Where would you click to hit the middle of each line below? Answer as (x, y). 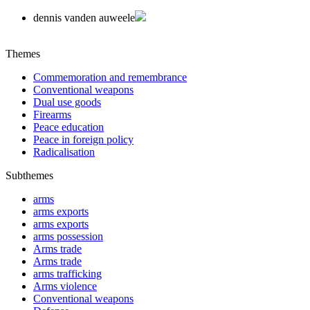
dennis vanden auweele (84, 17)
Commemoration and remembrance (110, 77)
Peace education (69, 127)
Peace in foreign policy (83, 139)
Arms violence (65, 286)
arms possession (68, 236)
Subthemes (29, 175)
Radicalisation (64, 152)
